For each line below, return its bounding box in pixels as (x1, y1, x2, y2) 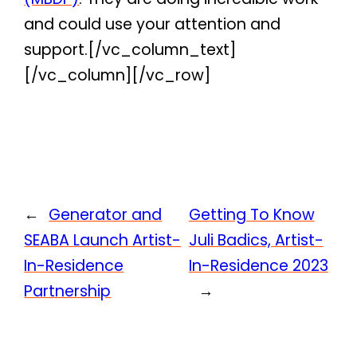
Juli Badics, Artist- (188, 229, 324, 251)
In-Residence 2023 (188, 254, 328, 277)
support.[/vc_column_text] (24, 38, 237, 61)
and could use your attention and (24, 13, 281, 35)
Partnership (24, 280, 112, 302)
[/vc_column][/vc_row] (24, 64, 211, 86)
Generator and (49, 203, 163, 226)
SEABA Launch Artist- (24, 229, 182, 251)
